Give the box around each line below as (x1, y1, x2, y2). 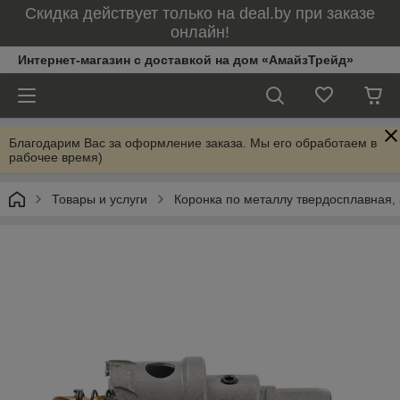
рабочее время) (9, 150, 103, 164)
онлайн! (171, 23, 229, 41)
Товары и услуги (52, 192, 147, 206)
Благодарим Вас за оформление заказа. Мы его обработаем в (9, 136, 377, 150)
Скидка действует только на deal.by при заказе (25, 4, 375, 22)
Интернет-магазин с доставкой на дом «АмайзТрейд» (18, 53, 354, 67)
